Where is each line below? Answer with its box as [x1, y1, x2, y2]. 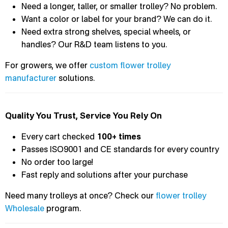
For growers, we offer [5, 60, 90, 70]
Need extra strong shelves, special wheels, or [21, 26, 191, 37]
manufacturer [5, 72, 56, 83]
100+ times [97, 131, 141, 141]
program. [44, 203, 81, 213]
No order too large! [21, 156, 93, 167]
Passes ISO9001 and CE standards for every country [21, 144, 219, 154]
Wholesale [5, 203, 44, 213]
